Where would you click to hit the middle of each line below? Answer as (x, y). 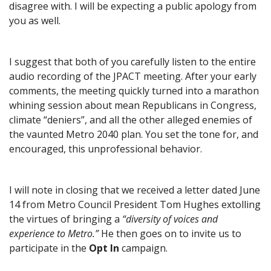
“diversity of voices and (170, 219)
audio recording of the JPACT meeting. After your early (133, 76)
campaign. (143, 248)
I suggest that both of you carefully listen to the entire (132, 61)
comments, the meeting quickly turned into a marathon (134, 90)
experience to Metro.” (54, 233)
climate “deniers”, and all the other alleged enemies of (131, 119)
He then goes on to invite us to (170, 233)
